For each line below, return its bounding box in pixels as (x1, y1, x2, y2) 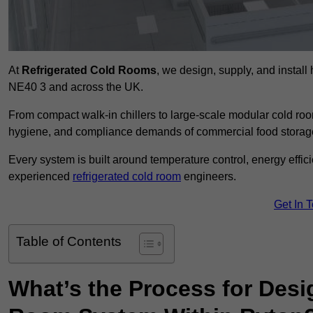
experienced (8, 170, 73, 183)
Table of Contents (16, 234, 122, 249)
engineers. (181, 170, 236, 183)
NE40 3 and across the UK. (8, 81, 143, 94)
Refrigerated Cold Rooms (22, 64, 156, 77)
